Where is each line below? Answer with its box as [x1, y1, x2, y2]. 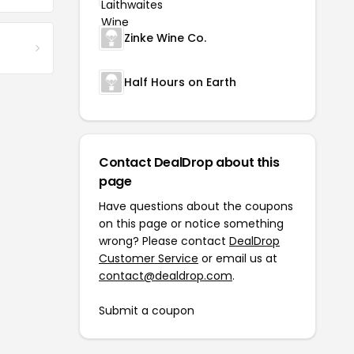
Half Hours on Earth [124, 74, 236, 90]
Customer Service [99, 250, 198, 266]
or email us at [198, 250, 277, 266]
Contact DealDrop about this [99, 153, 280, 171]
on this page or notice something [99, 216, 284, 232]
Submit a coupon [99, 303, 194, 318]
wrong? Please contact [99, 233, 229, 249]
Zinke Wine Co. [124, 30, 206, 46]
